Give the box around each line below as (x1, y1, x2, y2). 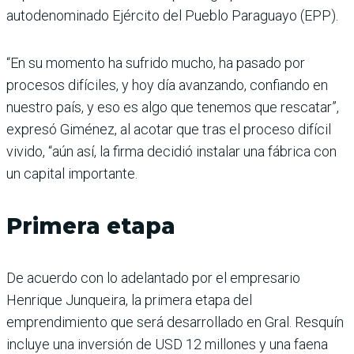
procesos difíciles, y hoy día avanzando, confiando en (6, 77, 328, 94)
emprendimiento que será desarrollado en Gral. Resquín (6, 314, 344, 331)
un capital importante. (6, 165, 137, 183)
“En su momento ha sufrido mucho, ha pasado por (6, 55, 305, 72)
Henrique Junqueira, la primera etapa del (6, 292, 252, 309)
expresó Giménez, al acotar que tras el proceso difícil (6, 121, 331, 138)
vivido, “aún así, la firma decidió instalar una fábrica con (6, 143, 337, 160)
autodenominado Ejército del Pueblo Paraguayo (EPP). (6, 7, 338, 24)
